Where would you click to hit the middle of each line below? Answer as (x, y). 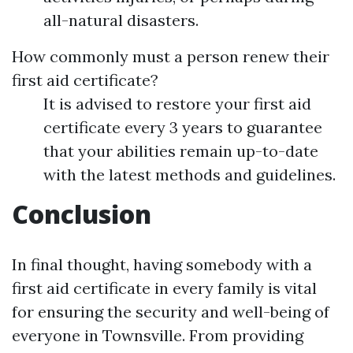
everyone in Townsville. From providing (158, 336)
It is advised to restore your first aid (177, 104)
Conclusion (82, 214)
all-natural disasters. (121, 20)
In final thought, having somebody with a (162, 265)
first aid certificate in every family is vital (164, 288)
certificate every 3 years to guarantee (183, 128)
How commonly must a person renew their (171, 57)
